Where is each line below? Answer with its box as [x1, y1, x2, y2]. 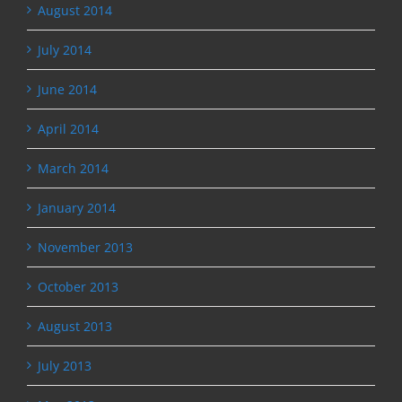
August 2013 [38, 317, 112, 335]
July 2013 [38, 356, 92, 374]
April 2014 [38, 119, 99, 137]
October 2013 [38, 277, 118, 295]
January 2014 [38, 198, 116, 216]
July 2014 [38, 40, 92, 58]
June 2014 [38, 80, 97, 98]
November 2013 [38, 238, 133, 256]
